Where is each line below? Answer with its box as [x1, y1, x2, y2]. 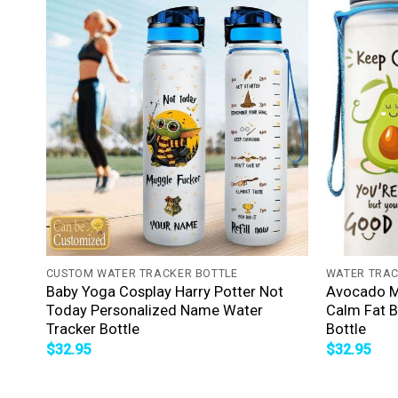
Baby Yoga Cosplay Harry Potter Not [45, 283, 283, 301]
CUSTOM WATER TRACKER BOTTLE [45, 267, 238, 281]
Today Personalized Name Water [45, 302, 263, 320]
